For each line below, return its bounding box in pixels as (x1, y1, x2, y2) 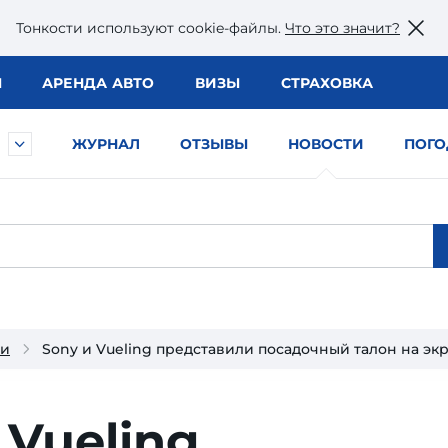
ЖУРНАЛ (72, 135, 140, 153)
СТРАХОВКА (280, 74, 373, 92)
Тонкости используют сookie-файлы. (16, 18, 285, 37)
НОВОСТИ (288, 135, 364, 153)
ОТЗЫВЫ (180, 135, 248, 153)
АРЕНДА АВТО (41, 74, 155, 92)
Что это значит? (285, 18, 400, 37)
